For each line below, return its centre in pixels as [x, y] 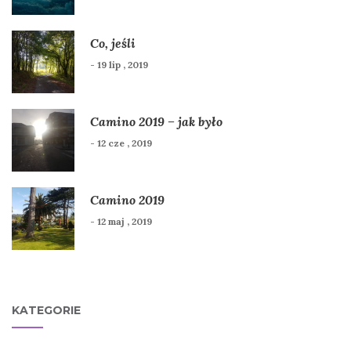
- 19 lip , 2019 [119, 65]
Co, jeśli [113, 43]
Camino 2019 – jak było [156, 122]
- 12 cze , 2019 [121, 143]
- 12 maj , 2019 [121, 222]
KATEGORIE [46, 311]
